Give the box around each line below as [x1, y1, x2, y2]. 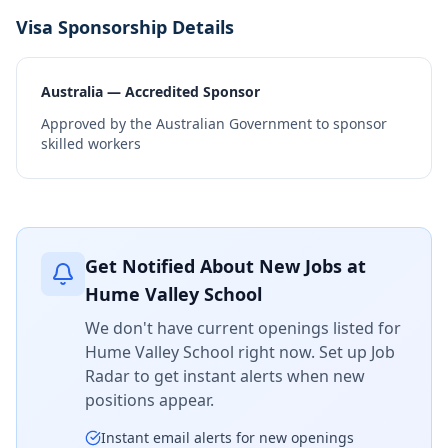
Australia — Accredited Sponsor [41, 82, 260, 101]
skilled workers [41, 134, 141, 153]
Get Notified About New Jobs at [85, 254, 366, 278]
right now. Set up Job [234, 341, 395, 363]
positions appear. [85, 389, 214, 411]
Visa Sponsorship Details [16, 15, 234, 39]
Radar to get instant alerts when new [85, 365, 365, 387]
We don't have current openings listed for [85, 317, 401, 339]
